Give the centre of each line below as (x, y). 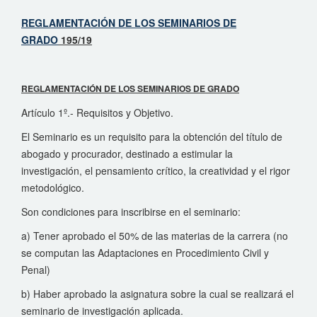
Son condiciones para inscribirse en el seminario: (131, 212)
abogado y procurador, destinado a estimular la (127, 154)
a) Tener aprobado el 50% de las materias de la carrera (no (155, 236)
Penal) (36, 270)
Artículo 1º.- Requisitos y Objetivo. (97, 113)
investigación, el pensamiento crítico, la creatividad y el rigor (156, 171)
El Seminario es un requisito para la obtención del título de (152, 137)
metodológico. (53, 188)
